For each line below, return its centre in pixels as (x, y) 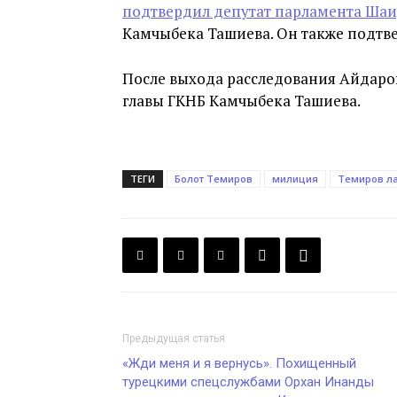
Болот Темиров (214, 179)
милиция (295, 179)
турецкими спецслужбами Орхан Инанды (248, 382)
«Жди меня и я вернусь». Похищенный (239, 364)
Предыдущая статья (174, 339)
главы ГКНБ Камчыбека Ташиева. (241, 101)
